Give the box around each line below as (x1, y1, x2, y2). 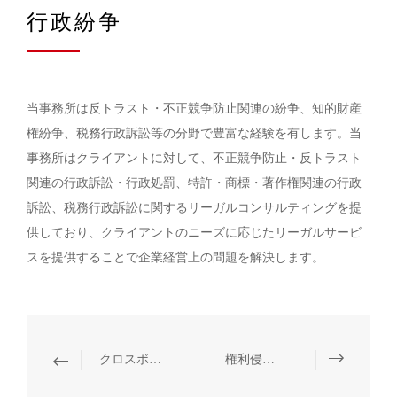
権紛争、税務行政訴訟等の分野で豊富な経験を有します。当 (27, 127, 362, 140)
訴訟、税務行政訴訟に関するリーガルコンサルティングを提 (27, 201, 362, 214)
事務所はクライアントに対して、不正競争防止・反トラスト (27, 152, 362, 165)
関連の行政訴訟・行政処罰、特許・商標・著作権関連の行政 (27, 176, 362, 190)
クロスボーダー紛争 (149, 353, 161, 366)
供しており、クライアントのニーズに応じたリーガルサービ (27, 226, 362, 239)
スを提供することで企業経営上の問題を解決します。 (27, 251, 324, 264)
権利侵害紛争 (262, 353, 275, 366)
